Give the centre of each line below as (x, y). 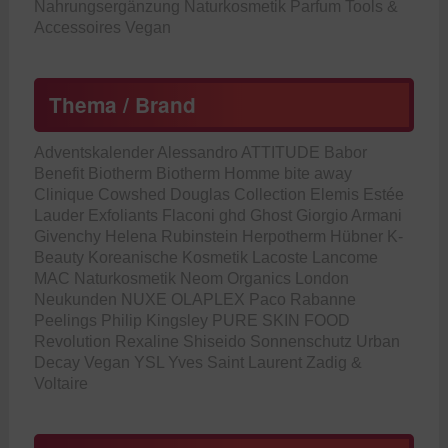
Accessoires (77, 27)
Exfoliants (122, 215)
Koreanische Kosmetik (167, 257)
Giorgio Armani (348, 215)
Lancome (344, 257)
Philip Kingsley (154, 320)
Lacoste (279, 257)
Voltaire (60, 383)
